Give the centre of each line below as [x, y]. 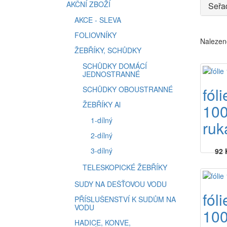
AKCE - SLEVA [98, 20]
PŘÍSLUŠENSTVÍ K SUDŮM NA [125, 199]
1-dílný [102, 120]
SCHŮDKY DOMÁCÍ [115, 66]
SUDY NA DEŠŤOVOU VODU [121, 184]
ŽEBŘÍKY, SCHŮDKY [108, 50]
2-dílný [102, 135]
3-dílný [102, 150]
